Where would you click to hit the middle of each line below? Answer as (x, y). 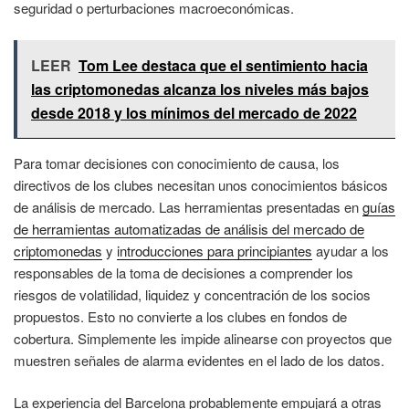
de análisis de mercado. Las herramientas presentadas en (188, 206)
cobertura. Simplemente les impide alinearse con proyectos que (203, 338)
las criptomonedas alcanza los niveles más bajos (200, 89)
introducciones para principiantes (215, 250)
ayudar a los (351, 250)
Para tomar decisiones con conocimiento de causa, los (177, 163)
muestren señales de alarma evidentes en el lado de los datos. (199, 360)
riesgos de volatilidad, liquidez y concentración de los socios (192, 294)
